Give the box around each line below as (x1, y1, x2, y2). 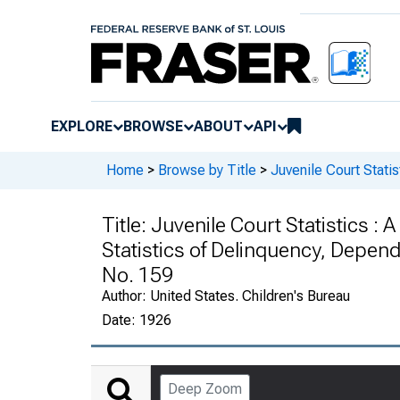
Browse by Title (158, 162, 256, 179)
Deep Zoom (168, 379, 242, 397)
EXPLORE (51, 117, 112, 135)
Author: (102, 287, 150, 304)
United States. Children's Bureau (150, 287, 350, 304)
